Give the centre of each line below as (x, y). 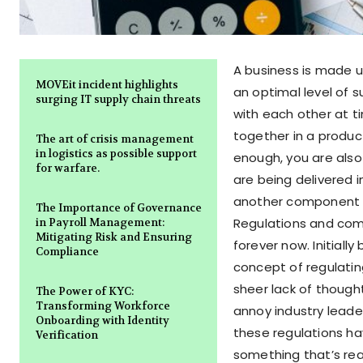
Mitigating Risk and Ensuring (114, 237)
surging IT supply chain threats (118, 100)
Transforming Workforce (103, 306)
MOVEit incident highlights (107, 85)
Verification (67, 335)
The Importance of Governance (119, 208)
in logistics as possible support (116, 154)
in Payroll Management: (100, 223)
